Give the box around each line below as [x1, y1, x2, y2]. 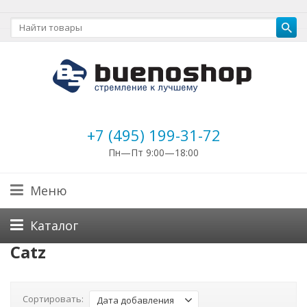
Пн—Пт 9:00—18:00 [108, 146, 199, 159]
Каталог [30, 217, 78, 234]
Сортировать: [23, 293, 84, 306]
